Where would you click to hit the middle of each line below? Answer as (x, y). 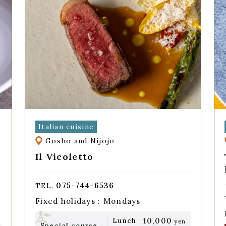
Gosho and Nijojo (80, 141)
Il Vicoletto (64, 157)
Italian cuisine (66, 126)
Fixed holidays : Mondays (88, 201)
